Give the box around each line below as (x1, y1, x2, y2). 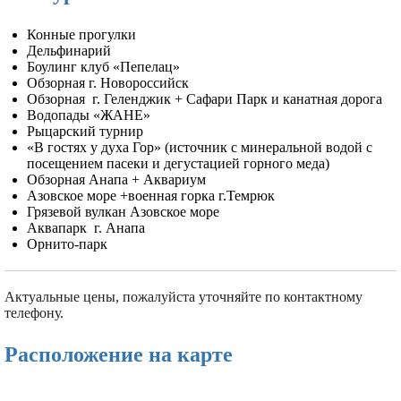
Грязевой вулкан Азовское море (27, 203, 219, 219)
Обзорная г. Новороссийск (27, 74, 189, 90)
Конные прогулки (27, 26, 136, 42)
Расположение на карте (4, 342, 233, 366)
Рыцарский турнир (27, 123, 143, 139)
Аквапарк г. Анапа (27, 219, 145, 235)
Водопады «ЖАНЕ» (27, 107, 150, 123)
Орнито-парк (27, 235, 107, 252)
